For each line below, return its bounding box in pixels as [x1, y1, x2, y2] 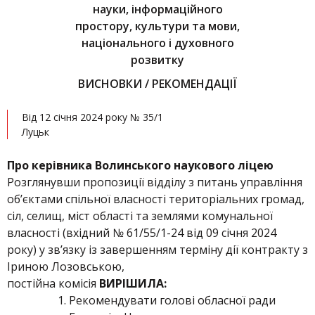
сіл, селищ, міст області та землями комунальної [7, 208, 273, 224]
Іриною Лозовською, [7, 259, 124, 274]
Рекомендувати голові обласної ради [69, 292, 276, 308]
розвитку [131, 52, 184, 67]
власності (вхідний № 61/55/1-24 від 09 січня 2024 [7, 225, 276, 240]
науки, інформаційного [92, 1, 223, 17]
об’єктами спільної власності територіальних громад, [7, 191, 304, 207]
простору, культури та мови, [75, 18, 240, 34]
